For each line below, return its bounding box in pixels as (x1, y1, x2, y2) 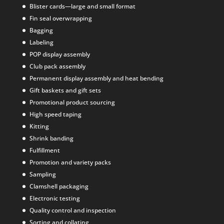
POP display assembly (29, 50, 90, 59)
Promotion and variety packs (29, 158, 111, 167)
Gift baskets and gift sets (29, 86, 101, 95)
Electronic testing (29, 194, 80, 203)
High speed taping (29, 110, 81, 119)
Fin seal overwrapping (29, 14, 92, 23)
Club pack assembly (29, 62, 85, 71)
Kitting (29, 122, 49, 131)
